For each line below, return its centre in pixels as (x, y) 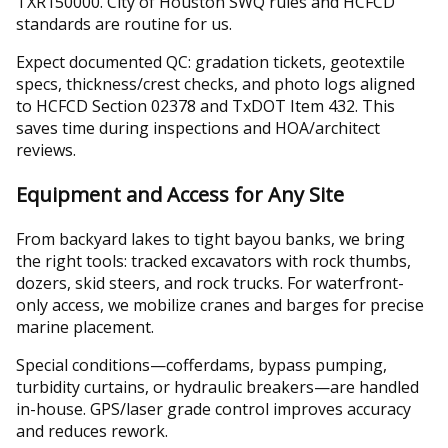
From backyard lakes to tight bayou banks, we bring (210, 239)
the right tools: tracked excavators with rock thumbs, (213, 261)
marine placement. (85, 327)
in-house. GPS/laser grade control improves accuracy (213, 409)
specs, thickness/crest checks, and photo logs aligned (215, 84)
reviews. (46, 150)
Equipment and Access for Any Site (180, 195)
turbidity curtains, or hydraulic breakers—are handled (217, 387)
